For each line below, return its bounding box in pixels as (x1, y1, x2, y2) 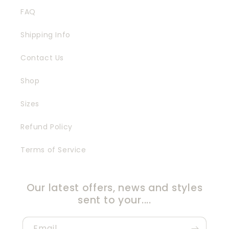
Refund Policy (20, 121, 73, 132)
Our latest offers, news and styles (26, 180, 203, 195)
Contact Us (20, 52, 64, 63)
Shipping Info (20, 29, 71, 40)
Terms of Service (20, 144, 86, 155)
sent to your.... (78, 193, 151, 207)
